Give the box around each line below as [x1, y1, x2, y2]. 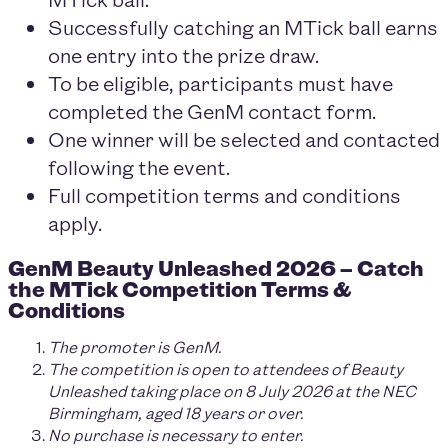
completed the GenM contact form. [48, 97, 376, 125]
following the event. [48, 153, 230, 181]
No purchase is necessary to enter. [48, 424, 303, 446]
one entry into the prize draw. [48, 41, 319, 69]
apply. [48, 209, 102, 237]
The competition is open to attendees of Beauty [48, 358, 403, 380]
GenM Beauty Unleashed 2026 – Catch [8, 253, 424, 283]
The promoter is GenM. [48, 336, 221, 358]
